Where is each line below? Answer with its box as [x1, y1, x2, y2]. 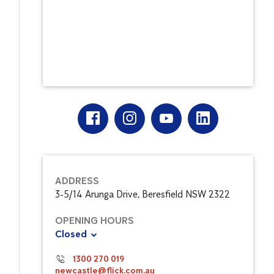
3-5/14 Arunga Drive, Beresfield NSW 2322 [54, 188, 230, 201]
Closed [54, 228, 89, 240]
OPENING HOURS [54, 215, 134, 227]
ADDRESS [54, 175, 99, 187]
